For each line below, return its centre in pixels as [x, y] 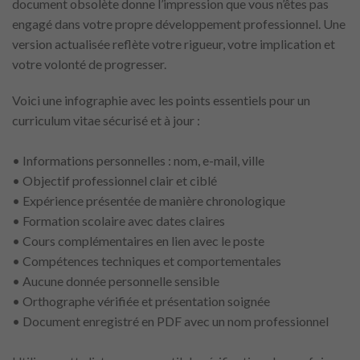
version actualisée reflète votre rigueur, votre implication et [174, 43]
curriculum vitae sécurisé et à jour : [106, 121]
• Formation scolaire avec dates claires [119, 221]
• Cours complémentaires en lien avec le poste [138, 241]
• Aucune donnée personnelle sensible [116, 281]
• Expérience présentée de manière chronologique [149, 201]
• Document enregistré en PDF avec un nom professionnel [170, 321]
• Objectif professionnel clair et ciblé [115, 181]
